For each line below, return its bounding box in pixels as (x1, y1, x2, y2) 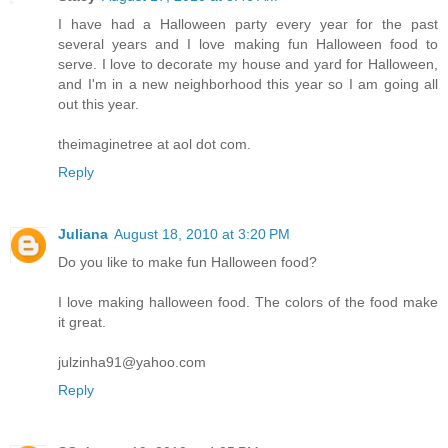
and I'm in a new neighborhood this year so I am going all (58, 76, 438, 93)
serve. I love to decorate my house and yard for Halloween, (58, 56, 438, 73)
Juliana (58, 226, 108, 243)
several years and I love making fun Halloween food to (58, 36, 438, 53)
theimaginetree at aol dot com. (58, 136, 251, 153)
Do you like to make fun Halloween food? (58, 254, 317, 271)
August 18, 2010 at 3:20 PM (114, 226, 290, 243)
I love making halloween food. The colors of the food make (58, 294, 438, 311)
